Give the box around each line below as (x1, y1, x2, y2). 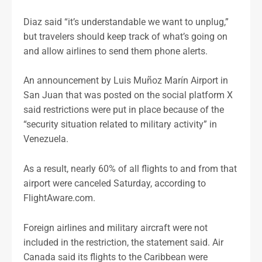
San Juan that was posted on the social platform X (23, 89, 233, 101)
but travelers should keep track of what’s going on (23, 30, 227, 42)
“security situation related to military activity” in (23, 119, 217, 130)
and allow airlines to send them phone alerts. (23, 45, 208, 57)
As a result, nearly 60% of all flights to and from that (23, 163, 237, 174)
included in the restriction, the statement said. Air (23, 236, 223, 248)
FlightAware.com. (23, 192, 95, 204)
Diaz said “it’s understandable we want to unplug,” (23, 16, 229, 27)
